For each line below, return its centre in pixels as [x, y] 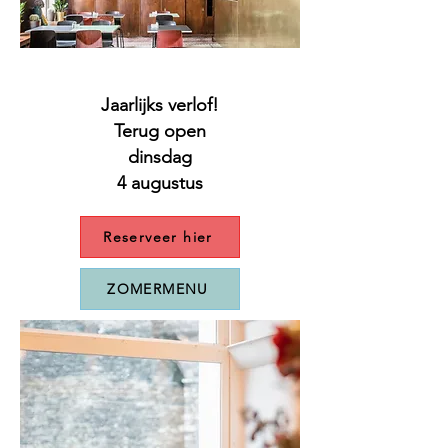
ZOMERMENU [158, 289]
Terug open [160, 131]
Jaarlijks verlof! [160, 105]
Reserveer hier [158, 237]
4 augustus [160, 183]
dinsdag [160, 157]
